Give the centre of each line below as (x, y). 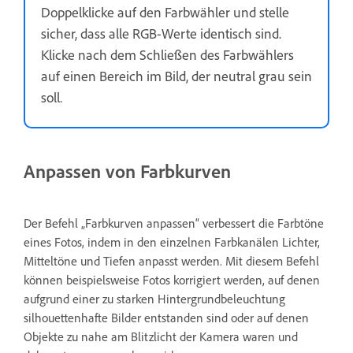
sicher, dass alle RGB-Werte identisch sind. (161, 33)
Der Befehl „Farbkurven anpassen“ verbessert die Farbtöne (174, 223)
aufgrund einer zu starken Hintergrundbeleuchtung (154, 298)
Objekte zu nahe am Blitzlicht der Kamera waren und (161, 336)
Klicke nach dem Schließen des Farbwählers (167, 54)
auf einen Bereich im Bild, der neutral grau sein (176, 75)
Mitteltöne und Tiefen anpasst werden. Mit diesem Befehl (171, 260)
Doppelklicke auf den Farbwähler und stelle (165, 11)
